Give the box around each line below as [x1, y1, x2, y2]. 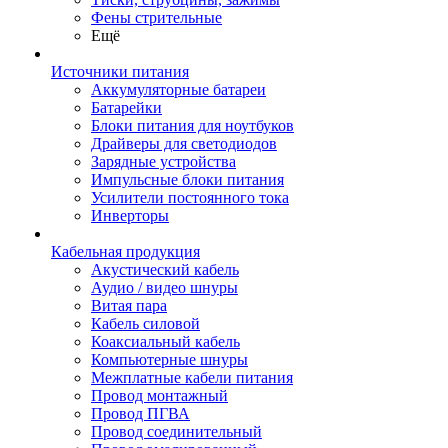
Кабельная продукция [51, 243, 200, 260]
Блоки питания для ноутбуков [91, 117, 294, 134]
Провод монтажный [91, 387, 228, 404]
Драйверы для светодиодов [91, 135, 277, 152]
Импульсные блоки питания [91, 171, 284, 188]
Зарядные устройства [91, 153, 236, 170]
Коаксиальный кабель [91, 333, 240, 350]
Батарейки [91, 99, 162, 116]
